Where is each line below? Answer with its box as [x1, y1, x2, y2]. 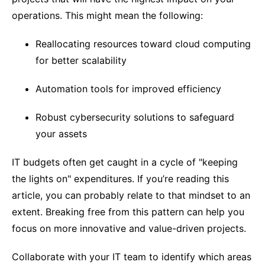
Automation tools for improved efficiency [35, 83, 221, 95]
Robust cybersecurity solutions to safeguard [35, 111, 234, 123]
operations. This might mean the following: [12, 9, 206, 21]
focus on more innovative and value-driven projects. [12, 222, 249, 234]
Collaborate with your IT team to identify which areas [12, 251, 251, 263]
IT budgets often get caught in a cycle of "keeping [12, 156, 238, 168]
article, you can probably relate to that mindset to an [12, 189, 250, 201]
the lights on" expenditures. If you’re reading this [12, 173, 229, 185]
